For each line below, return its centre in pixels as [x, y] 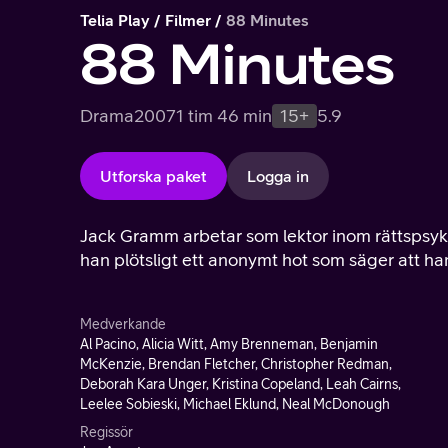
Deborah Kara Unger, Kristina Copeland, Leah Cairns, [240, 384]
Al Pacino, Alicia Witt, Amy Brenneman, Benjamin [229, 344]
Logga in [278, 176]
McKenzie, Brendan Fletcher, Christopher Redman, [236, 364]
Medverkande [123, 324]
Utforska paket [153, 176]
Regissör [106, 432]
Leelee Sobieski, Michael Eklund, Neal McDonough [235, 404]
